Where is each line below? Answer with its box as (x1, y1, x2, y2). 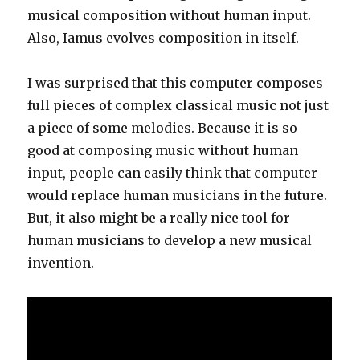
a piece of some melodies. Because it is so (27, 119, 298, 136)
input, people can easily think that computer (27, 164, 318, 181)
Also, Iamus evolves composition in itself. (27, 29, 300, 46)
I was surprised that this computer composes (27, 74, 324, 91)
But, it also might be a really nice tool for (27, 209, 291, 226)
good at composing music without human (27, 141, 299, 158)
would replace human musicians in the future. (27, 186, 328, 203)
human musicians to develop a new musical (27, 231, 313, 248)
